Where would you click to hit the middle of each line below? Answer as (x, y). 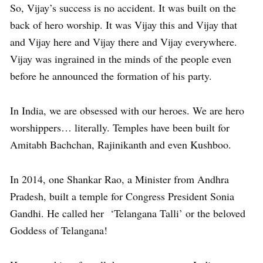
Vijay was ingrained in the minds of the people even (121, 58)
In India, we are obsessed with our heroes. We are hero (127, 110)
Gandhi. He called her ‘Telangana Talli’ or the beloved (128, 213)
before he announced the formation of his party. (111, 75)
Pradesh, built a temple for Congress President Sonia (122, 196)
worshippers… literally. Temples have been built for (120, 127)
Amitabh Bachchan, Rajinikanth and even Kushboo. (121, 144)
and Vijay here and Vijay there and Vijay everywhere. (124, 41)
